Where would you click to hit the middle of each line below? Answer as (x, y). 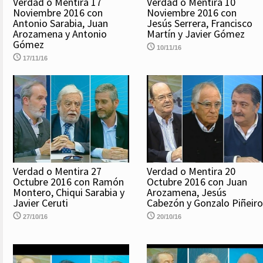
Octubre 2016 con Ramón (68, 181)
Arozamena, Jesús (187, 192)
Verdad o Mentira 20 (191, 171)
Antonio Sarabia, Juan (60, 23)
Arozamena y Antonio (60, 34)
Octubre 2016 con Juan (197, 181)
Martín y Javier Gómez (196, 34)
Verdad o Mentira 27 (57, 171)
